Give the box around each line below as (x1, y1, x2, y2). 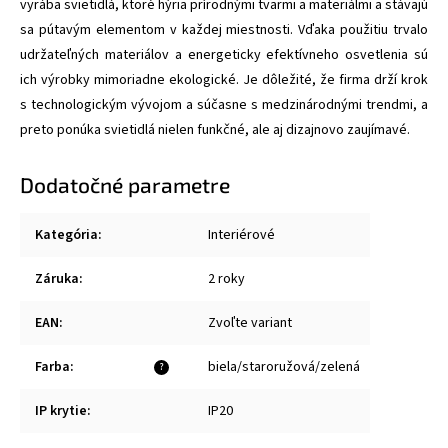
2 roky (208, 268, 245, 289)
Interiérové (208, 224, 275, 245)
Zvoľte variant (208, 312, 292, 333)
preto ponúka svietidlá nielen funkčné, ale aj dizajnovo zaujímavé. (20, 119, 410, 140)
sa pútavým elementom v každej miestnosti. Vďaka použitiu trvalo (20, 19, 428, 40)
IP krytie (35, 400, 87, 421)
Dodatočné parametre (20, 171, 230, 197)
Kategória (35, 224, 98, 245)
